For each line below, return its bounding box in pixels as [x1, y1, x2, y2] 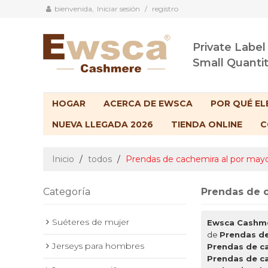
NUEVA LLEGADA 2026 [52, 119, 153, 130]
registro [152, 4, 178, 13]
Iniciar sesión [97, 4, 140, 13]
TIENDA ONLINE [171, 119, 242, 130]
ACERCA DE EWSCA [103, 98, 193, 109]
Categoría [43, 186, 90, 198]
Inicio [52, 154, 74, 165]
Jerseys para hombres [52, 240, 144, 252]
